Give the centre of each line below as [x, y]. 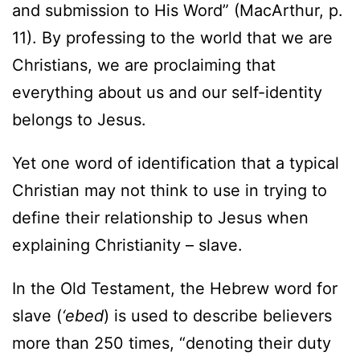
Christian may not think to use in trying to [170, 190]
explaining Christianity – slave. [127, 245]
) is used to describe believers [218, 315]
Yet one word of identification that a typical [176, 163]
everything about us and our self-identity [167, 92]
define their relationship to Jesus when [160, 217]
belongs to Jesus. [79, 119]
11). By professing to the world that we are [172, 37]
